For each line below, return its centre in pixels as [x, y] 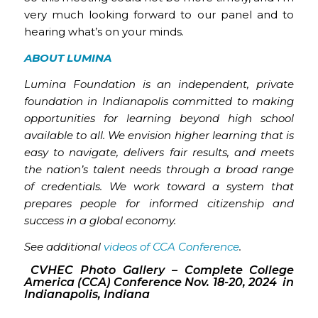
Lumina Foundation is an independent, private [159, 84]
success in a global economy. [100, 220]
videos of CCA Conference [171, 246]
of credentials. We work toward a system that [159, 186]
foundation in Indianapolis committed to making [159, 101]
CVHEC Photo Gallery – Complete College [159, 270]
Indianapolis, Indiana [87, 295]
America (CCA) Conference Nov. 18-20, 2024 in [159, 283]
